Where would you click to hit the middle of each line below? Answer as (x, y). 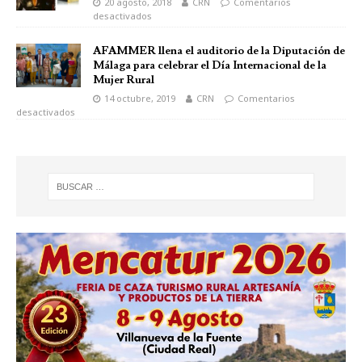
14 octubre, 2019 (140, 99)
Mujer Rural (124, 80)
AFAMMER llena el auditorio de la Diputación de (219, 51)
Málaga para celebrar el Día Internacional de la (210, 66)
